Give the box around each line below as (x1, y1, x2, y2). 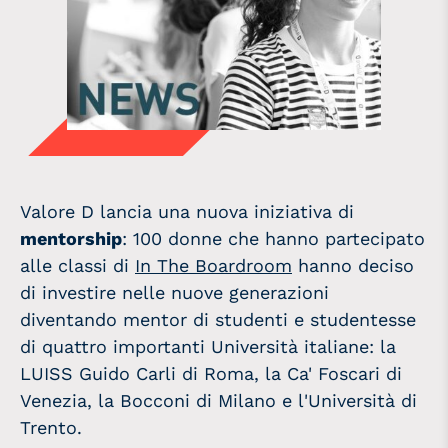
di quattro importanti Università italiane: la (20, 335, 396, 357)
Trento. (20, 416, 94, 438)
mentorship (20, 227, 122, 249)
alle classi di (20, 254, 135, 276)
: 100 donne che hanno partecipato (122, 227, 425, 249)
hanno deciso (292, 254, 414, 276)
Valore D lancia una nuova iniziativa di (20, 200, 354, 222)
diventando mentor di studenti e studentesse (20, 308, 416, 330)
